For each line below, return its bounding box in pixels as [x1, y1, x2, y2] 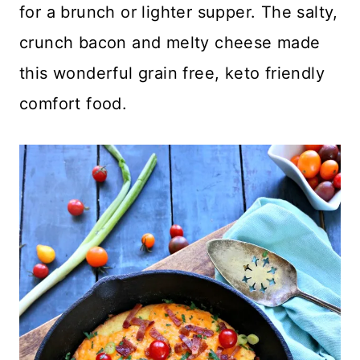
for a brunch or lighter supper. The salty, [19, 2, 338, 22]
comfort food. [19, 93, 128, 113]
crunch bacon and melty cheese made [19, 32, 321, 52]
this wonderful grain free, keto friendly [19, 63, 325, 83]
